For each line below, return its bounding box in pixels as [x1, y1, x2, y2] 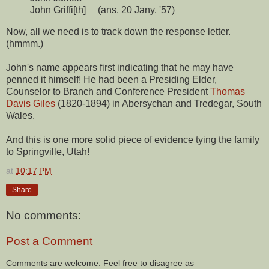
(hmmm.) [6, 38, 43, 49]
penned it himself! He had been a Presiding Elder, [6, 74, 217, 85]
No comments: [6, 208, 81, 222]
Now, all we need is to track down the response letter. [6, 26, 231, 37]
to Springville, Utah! [6, 146, 89, 157]
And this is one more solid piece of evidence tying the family [6, 134, 259, 145]
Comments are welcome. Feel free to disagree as [6, 258, 194, 268]
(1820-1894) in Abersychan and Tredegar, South [55, 98, 262, 109]
